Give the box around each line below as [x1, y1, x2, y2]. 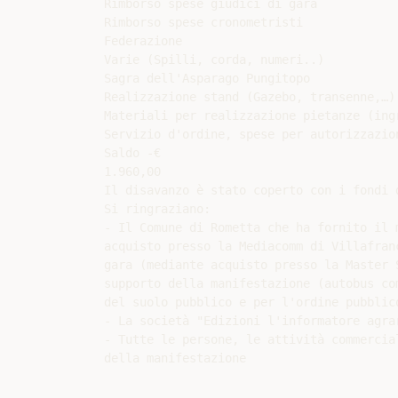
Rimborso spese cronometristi [104, 15, 303, 29]
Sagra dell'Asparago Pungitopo [104, 71, 310, 85]
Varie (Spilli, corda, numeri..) [104, 52, 324, 67]
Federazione [104, 34, 182, 48]
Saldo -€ [104, 146, 161, 160]
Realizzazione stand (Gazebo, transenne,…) [104, 90, 395, 104]
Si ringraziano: [104, 202, 211, 216]
